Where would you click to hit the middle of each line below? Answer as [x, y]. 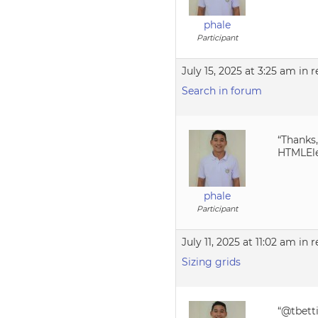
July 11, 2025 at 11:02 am [239, 242]
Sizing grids [212, 262]
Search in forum [222, 91]
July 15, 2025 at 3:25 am [239, 71]
